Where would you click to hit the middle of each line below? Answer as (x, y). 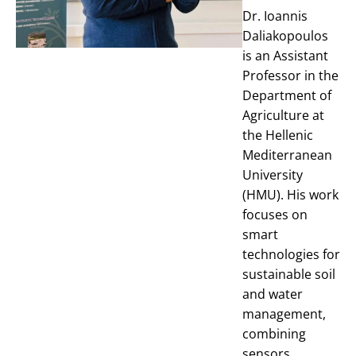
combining (274, 333)
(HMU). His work (290, 194)
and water (273, 294)
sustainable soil (289, 274)
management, (284, 313)
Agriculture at (283, 115)
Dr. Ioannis (275, 15)
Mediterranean (287, 155)
